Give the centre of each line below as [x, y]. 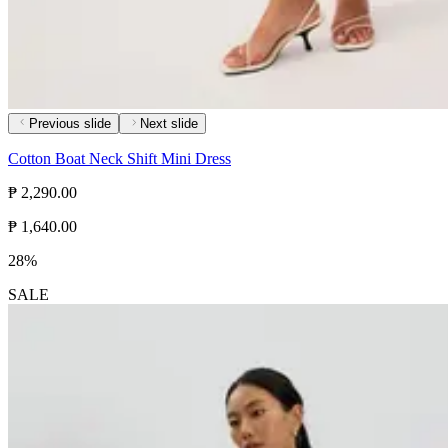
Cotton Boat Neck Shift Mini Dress [119, 159]
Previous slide [70, 124]
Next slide [169, 124]
